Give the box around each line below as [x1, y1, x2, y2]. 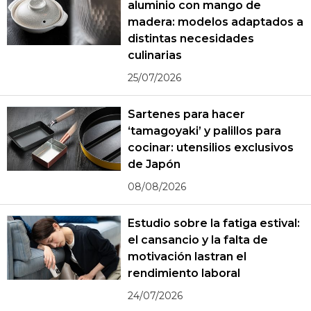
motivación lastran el [128, 250, 246, 264]
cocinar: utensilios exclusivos [128, 141, 294, 155]
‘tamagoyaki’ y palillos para [128, 124, 281, 138]
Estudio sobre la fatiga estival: [128, 217, 300, 230]
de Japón [128, 158, 181, 171]
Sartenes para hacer [128, 108, 245, 121]
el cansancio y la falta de [128, 233, 268, 247]
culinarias [128, 49, 183, 62]
